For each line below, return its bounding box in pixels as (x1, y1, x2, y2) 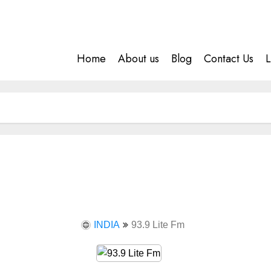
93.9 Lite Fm (131, 220, 184, 230)
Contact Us (204, 51, 253, 67)
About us (118, 51, 159, 67)
